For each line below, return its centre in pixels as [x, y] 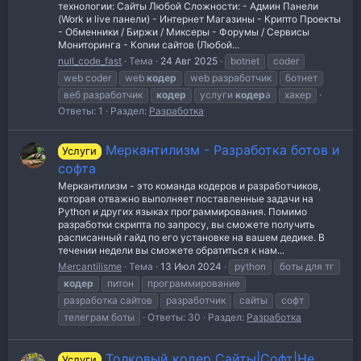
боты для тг [307, 266]
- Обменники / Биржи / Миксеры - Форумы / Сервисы [184, 32]
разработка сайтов [108, 300]
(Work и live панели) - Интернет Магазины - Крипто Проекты [199, 19]
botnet [245, 61]
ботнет [301, 78]
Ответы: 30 [174, 317]
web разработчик [231, 78]
